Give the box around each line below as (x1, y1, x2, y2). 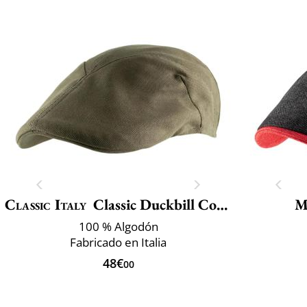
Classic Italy (4, 194, 87, 214)
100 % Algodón (78, 218, 158, 234)
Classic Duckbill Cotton (93, 194, 217, 214)
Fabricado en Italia (70, 234, 167, 250)
